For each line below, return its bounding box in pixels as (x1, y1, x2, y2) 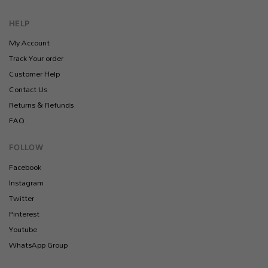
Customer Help (9, 66, 60, 82)
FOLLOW (9, 142, 43, 153)
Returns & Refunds (9, 97, 74, 113)
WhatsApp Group (9, 236, 68, 252)
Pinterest (9, 205, 39, 221)
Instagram (9, 174, 44, 190)
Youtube (9, 221, 37, 237)
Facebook (9, 159, 41, 175)
